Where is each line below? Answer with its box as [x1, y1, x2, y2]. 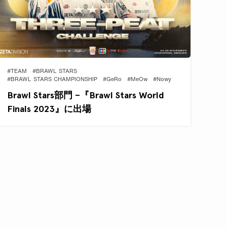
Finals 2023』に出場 [7, 103, 92, 115]
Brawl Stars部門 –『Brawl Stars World [7, 90, 165, 101]
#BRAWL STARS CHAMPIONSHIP [7, 77, 98, 83]
